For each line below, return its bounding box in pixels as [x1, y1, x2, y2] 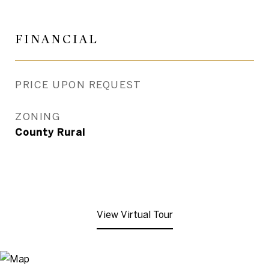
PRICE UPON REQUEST [15, 79, 141, 90]
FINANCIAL [15, 32, 98, 47]
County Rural [15, 127, 85, 138]
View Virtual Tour [96, 209, 173, 220]
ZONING [15, 110, 60, 122]
